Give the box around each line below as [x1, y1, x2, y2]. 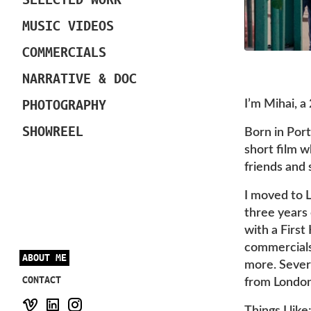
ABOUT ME [22, 251, 67, 263]
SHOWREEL [22, 123, 83, 139]
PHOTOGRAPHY [22, 96, 106, 112]
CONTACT [22, 274, 61, 285]
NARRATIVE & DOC [22, 70, 137, 86]
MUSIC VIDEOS [22, 17, 114, 33]
